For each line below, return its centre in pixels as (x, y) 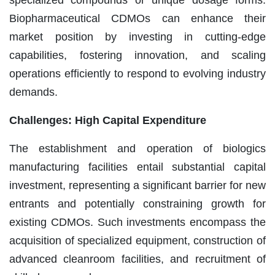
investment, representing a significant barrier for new (137, 185)
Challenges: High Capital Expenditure (108, 120)
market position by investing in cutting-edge (137, 37)
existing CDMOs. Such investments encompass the (137, 222)
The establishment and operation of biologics (137, 148)
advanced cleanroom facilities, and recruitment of (137, 259)
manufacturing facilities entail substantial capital (137, 167)
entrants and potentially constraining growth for (137, 203)
